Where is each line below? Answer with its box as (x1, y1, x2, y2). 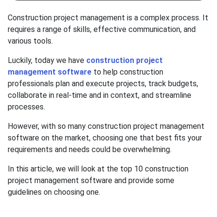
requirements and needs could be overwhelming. (8, 145, 173, 155)
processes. (8, 102, 47, 112)
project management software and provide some (8, 176, 174, 186)
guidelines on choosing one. (8, 187, 102, 197)
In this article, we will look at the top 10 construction (8, 164, 188, 174)
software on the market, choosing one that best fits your (8, 133, 202, 143)
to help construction (92, 67, 163, 77)
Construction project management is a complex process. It (8, 13, 208, 23)
